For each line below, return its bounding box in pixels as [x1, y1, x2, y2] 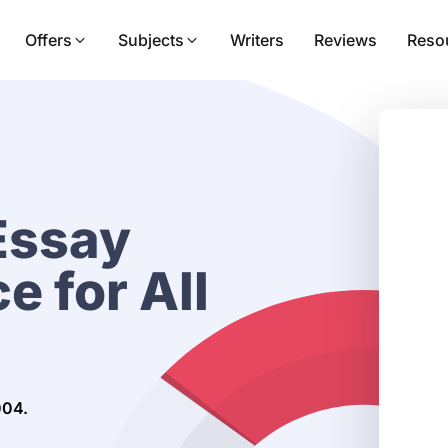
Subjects [118, 30, 184, 50]
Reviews [314, 30, 377, 50]
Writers [230, 30, 284, 50]
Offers [25, 30, 72, 50]
